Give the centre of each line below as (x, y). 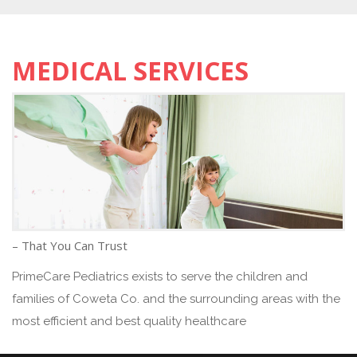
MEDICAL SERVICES (130, 70)
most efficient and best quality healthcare (129, 322)
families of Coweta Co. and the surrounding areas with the (176, 299)
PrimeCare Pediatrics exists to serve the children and (160, 277)
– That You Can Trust (70, 246)
